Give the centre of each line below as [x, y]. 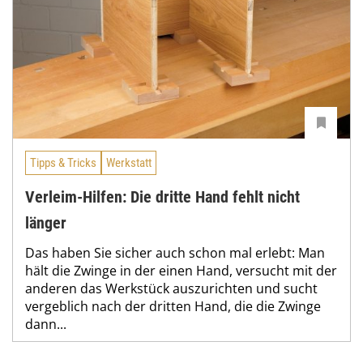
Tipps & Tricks [63, 162]
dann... [46, 325]
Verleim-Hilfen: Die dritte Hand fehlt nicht [162, 197]
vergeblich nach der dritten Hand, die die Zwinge [173, 307]
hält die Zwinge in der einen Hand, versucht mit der [181, 271]
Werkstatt [129, 162]
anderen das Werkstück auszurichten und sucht [171, 289]
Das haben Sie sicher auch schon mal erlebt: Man [175, 253]
